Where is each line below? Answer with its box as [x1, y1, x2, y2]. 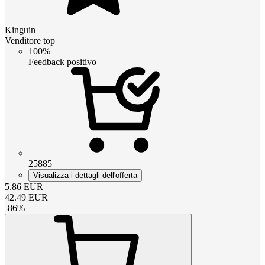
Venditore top [5, 35, 55, 46]
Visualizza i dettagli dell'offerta [33, 171, 137, 180]
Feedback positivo [28, 57, 96, 67]
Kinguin [5, 25, 35, 35]
